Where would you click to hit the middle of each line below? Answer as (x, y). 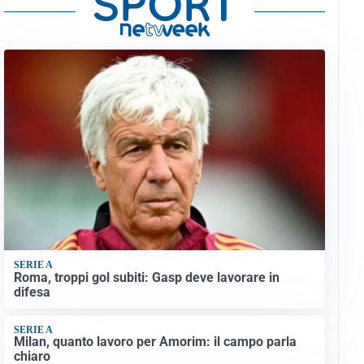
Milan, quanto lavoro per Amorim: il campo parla (155, 342)
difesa (32, 292)
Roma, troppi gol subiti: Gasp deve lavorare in (146, 277)
